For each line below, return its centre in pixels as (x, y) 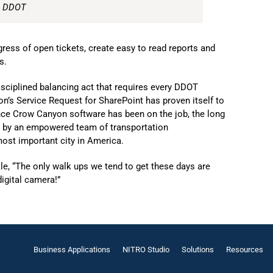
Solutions (197, 250)
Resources (244, 250)
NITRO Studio (146, 250)
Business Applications (72, 250)
